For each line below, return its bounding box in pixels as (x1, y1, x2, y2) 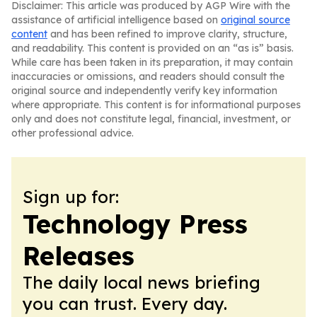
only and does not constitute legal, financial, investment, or (11, 113, 291, 125)
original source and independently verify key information (11, 84, 277, 97)
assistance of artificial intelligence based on (11, 13, 221, 26)
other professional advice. (11, 127, 134, 139)
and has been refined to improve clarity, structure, (47, 28, 287, 40)
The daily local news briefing (23, 272, 260, 293)
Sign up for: (23, 186, 119, 207)
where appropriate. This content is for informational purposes (11, 98, 301, 111)
